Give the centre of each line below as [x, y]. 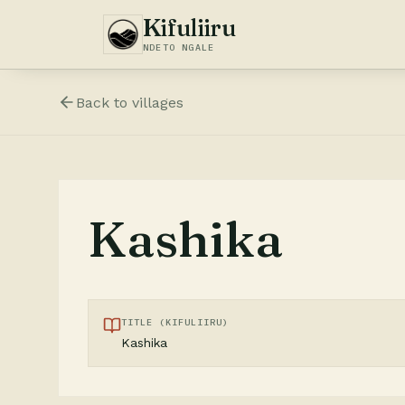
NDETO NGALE [179, 47]
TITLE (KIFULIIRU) [175, 322]
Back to [104, 102]
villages [158, 102]
